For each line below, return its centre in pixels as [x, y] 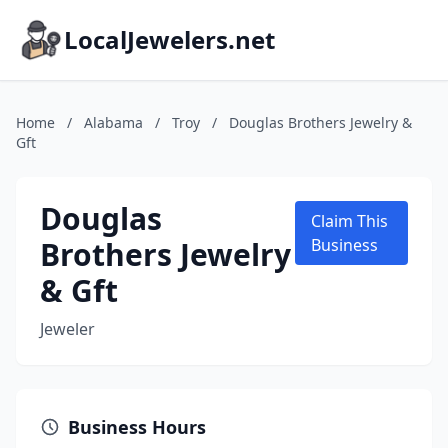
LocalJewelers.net [169, 39]
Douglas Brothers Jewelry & [320, 122]
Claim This [350, 221]
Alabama [113, 122]
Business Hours [137, 427]
